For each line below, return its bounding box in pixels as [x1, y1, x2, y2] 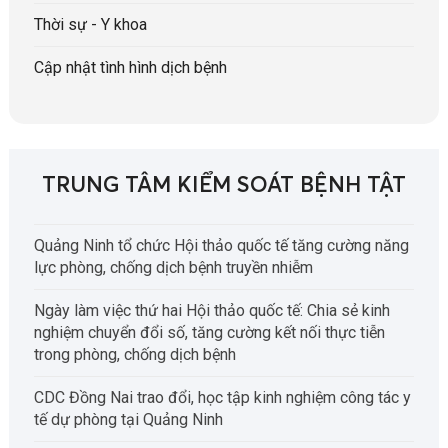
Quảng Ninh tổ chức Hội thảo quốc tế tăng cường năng [33, 235, 409, 255]
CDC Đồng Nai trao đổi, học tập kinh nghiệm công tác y [33, 387, 411, 407]
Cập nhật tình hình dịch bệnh [33, 57, 227, 77]
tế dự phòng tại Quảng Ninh [33, 409, 223, 429]
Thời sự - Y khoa [33, 14, 147, 34]
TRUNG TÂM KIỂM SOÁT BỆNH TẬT [41, 174, 406, 197]
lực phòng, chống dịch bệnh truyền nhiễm [33, 257, 313, 277]
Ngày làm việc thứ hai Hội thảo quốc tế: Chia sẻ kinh [33, 300, 390, 320]
